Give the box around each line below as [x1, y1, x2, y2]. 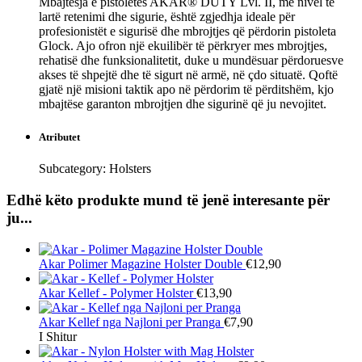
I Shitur [39, 329, 77, 343]
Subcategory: [39, 162, 109, 176]
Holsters [109, 162, 151, 176]
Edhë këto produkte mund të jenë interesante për [6, 191, 330, 208]
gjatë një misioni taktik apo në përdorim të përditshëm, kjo [39, 82, 334, 96]
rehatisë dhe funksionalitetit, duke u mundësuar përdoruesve [39, 53, 343, 67]
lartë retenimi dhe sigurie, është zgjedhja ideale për [39, 9, 295, 23]
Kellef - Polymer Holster [68, 285, 193, 300]
